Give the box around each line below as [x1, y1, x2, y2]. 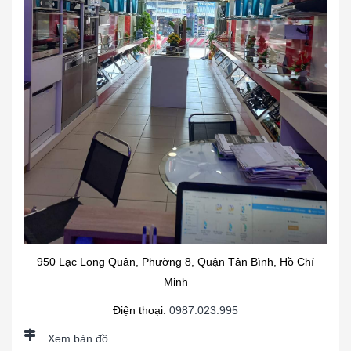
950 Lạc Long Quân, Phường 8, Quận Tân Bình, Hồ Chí [37, 255, 314, 268]
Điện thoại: [113, 303, 169, 317]
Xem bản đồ [48, 331, 108, 345]
